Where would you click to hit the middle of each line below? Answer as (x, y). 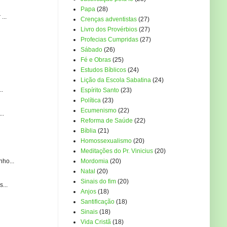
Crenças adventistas (109, 20)
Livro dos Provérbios (109, 30)
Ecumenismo (99, 111)
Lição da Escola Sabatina (116, 80)
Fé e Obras (96, 60)
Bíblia (88, 131)
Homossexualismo (106, 141)
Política (91, 101)
